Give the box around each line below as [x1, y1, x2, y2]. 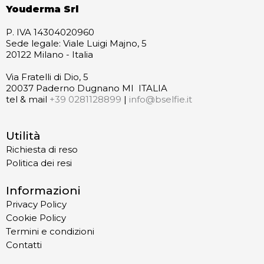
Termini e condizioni [6, 226, 94, 237]
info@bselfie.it [129, 94, 192, 105]
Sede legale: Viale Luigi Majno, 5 [6, 38, 147, 49]
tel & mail [6, 94, 49, 105]
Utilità [6, 129, 41, 143]
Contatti [6, 239, 42, 250]
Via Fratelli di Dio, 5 [6, 71, 88, 82]
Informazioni [6, 184, 81, 197]
